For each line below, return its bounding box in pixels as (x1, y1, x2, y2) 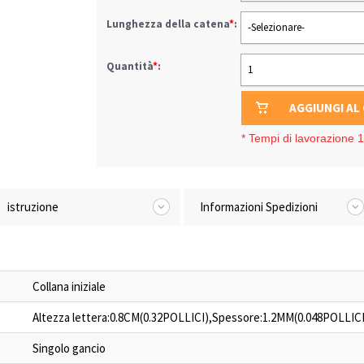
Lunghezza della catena (106, 17, 229, 31)
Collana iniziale (32, 279, 106, 294)
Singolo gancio (32, 340, 106, 356)
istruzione (6, 199, 58, 214)
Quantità (106, 59, 153, 73)
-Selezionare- (248, 20, 305, 34)
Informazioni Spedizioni (200, 199, 318, 214)
